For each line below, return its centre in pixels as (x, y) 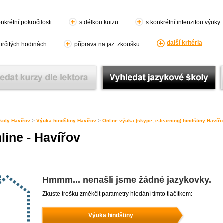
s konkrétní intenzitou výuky (183, 22)
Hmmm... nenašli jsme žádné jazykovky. (127, 180)
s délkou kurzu (99, 22)
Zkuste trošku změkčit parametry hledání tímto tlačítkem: (117, 194)
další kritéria (184, 43)
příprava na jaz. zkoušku (107, 44)
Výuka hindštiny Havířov (66, 121)
